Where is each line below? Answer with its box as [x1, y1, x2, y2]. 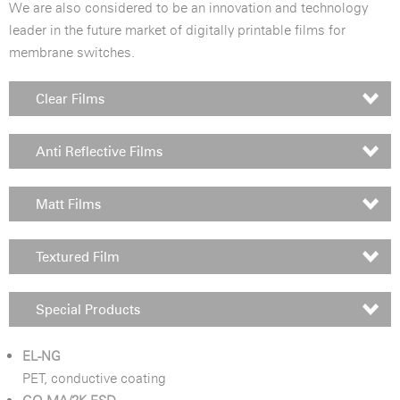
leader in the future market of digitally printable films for [9, 21, 346, 38]
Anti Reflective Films [36, 143, 162, 160]
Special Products [36, 301, 140, 318]
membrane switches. [9, 44, 135, 61]
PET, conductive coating [22, 370, 166, 387]
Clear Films [36, 90, 104, 107]
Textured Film [36, 248, 120, 265]
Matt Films [36, 196, 101, 212]
